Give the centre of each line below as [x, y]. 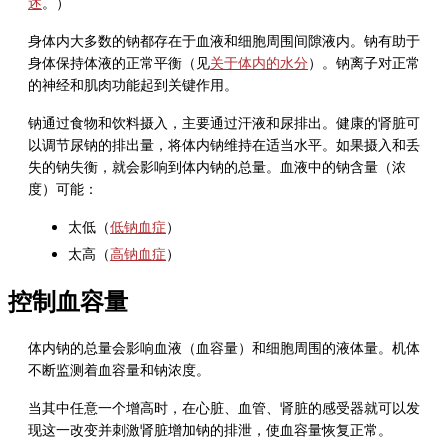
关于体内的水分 [259, 63]
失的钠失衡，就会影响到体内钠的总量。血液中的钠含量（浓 [217, 167]
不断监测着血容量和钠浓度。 [119, 370]
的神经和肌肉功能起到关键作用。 [133, 85]
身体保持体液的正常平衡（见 [119, 63]
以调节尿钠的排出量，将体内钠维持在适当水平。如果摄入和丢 [224, 145]
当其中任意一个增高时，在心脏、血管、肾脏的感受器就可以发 [224, 408]
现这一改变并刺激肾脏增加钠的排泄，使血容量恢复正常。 [210, 430]
